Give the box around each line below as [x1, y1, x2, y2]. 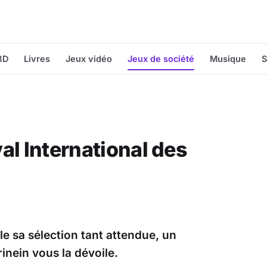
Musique [210, 54, 246, 64]
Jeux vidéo [66, 54, 112, 64]
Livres [24, 54, 50, 64]
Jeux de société [128, 54, 194, 64]
